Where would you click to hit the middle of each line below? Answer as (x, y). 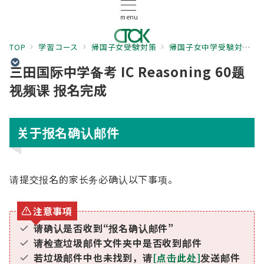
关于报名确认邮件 (68, 132)
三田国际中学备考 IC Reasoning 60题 (127, 71)
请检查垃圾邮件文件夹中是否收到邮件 (118, 243)
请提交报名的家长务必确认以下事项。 (94, 179)
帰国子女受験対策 (124, 47)
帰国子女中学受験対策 (206, 47)
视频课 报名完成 (59, 90)
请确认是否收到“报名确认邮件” (104, 228)
